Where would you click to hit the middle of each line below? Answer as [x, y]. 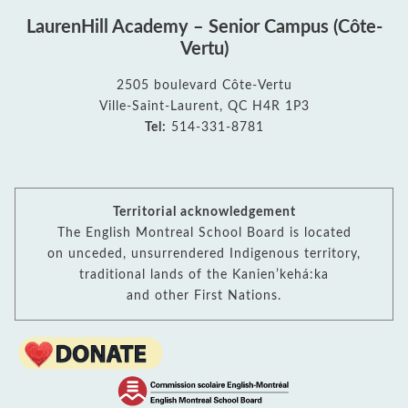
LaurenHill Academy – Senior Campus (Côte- [204, 27]
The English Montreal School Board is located [204, 233]
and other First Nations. [204, 296]
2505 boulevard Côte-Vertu [204, 85]
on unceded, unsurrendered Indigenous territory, [204, 254]
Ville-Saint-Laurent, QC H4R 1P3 [204, 106]
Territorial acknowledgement [204, 212]
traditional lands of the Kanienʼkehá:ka [204, 275]
